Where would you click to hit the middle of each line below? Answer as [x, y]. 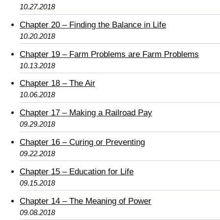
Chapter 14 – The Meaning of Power [85, 201]
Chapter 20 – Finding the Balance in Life [93, 25]
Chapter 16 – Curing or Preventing [82, 142]
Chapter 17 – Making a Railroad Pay [86, 113]
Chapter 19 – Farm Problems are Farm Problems [109, 54]
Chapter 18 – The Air [57, 83]
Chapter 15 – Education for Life [77, 171]
